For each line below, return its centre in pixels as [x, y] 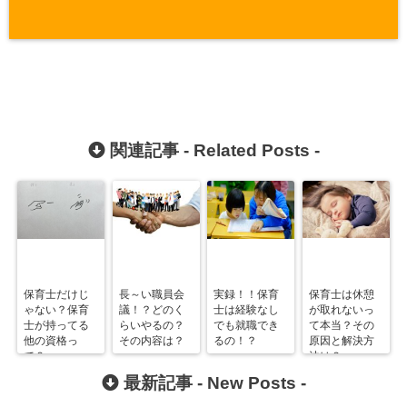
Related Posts [251, 151]
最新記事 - [163, 383]
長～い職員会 [151, 295]
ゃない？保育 [57, 310]
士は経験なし [247, 310]
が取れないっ [341, 310]
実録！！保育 [247, 295]
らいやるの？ [151, 326]
